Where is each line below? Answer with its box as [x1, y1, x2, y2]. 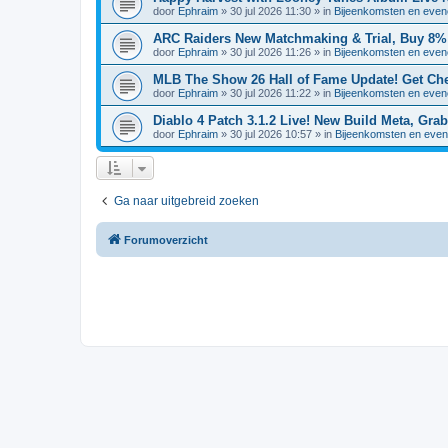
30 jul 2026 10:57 [230, 128, 312, 140]
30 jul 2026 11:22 [230, 87, 311, 99]
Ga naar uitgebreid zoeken [114, 194, 259, 208]
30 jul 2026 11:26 [230, 46, 311, 58]
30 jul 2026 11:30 [230, 5, 311, 17]
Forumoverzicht [124, 234, 208, 246]
